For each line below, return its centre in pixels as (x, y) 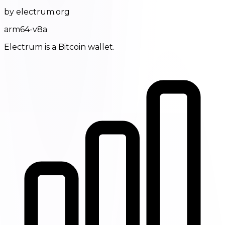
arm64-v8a (26, 30)
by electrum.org (37, 12)
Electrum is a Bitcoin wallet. (59, 47)
